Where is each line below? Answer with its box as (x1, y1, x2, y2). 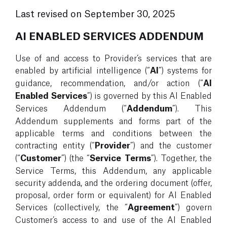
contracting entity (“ (15, 139, 95, 150)
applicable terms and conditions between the (15, 127, 212, 138)
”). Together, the (150, 152, 212, 163)
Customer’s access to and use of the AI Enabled (15, 213, 212, 224)
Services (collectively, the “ (15, 201, 128, 212)
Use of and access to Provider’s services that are (15, 52, 212, 63)
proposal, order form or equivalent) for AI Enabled (15, 188, 212, 200)
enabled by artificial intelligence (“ (15, 64, 150, 75)
